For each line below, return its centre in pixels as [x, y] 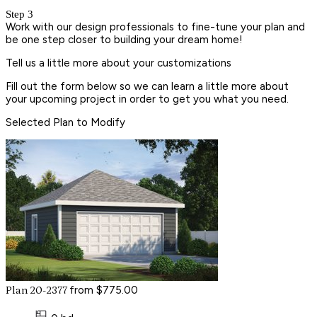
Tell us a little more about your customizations [119, 63]
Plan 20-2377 [38, 290]
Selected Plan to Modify [65, 122]
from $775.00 [104, 290]
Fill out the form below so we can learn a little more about [147, 86]
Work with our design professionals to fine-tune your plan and [155, 27]
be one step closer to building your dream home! [124, 39]
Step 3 [19, 14]
